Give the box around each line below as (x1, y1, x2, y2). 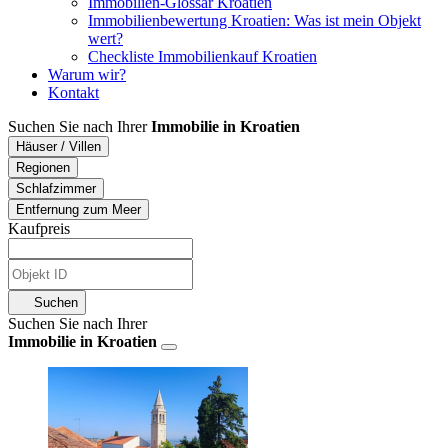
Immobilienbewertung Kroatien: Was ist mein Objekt (88, 12, 421, 29)
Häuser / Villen (16, 139, 101, 154)
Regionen (16, 160, 70, 175)
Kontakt (48, 84, 99, 101)
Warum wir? (48, 66, 126, 83)
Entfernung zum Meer (16, 202, 141, 217)
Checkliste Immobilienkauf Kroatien (88, 48, 317, 65)
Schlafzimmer (16, 181, 96, 196)
